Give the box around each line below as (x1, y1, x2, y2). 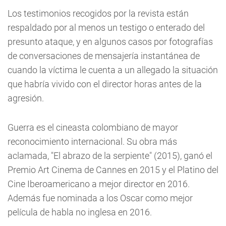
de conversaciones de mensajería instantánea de (8, 50, 200, 61)
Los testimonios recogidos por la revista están (8, 8, 189, 19)
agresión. (8, 93, 44, 103)
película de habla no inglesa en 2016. (8, 207, 152, 217)
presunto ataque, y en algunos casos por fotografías (8, 36, 213, 47)
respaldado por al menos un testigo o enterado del (8, 22, 205, 33)
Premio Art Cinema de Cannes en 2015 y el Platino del (8, 164, 218, 175)
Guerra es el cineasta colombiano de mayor (8, 122, 178, 133)
